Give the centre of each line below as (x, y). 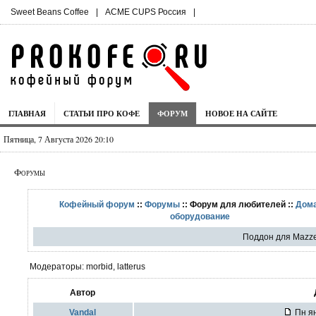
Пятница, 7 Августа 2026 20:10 (59, 139)
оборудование (200, 216)
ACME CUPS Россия (146, 12)
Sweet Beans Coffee (50, 12)
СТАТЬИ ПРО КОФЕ (102, 113)
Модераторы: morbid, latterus (87, 266)
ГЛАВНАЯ (27, 113)
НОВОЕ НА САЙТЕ (241, 113)
